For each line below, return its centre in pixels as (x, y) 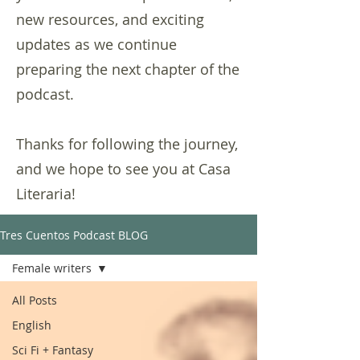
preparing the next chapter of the (128, 69)
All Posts (35, 300)
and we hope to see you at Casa (123, 169)
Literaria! (46, 194)
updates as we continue (96, 44)
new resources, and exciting (110, 19)
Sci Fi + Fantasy (53, 350)
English (32, 325)
